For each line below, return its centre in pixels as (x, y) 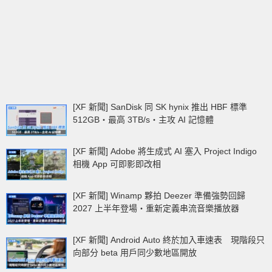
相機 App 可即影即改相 (117, 164)
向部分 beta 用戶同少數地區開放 (135, 253)
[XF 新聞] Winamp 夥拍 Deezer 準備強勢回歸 (163, 196)
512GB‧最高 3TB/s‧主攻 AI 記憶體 (143, 120)
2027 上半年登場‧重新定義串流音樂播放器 (156, 209)
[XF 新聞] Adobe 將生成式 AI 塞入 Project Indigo (169, 151)
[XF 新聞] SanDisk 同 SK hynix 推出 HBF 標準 (164, 107)
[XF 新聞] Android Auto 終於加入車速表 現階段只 (169, 240)
